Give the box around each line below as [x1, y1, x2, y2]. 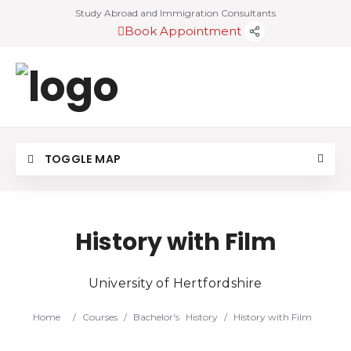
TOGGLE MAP [42, 151, 121, 167]
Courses [82, 311, 118, 323]
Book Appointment [125, 24, 244, 38]
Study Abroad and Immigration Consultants [75, 7, 276, 19]
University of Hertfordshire [89, 276, 262, 291]
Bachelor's [133, 311, 179, 323]
